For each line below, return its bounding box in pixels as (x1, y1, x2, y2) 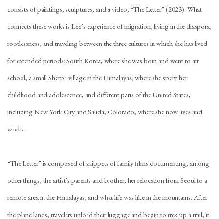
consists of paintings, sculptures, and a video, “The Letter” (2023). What (7, 4, 202, 14)
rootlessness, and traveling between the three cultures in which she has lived (7, 39, 207, 48)
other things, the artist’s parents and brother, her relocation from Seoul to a (7, 175, 207, 185)
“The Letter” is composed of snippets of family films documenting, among (7, 158, 209, 168)
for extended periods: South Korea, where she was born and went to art (7, 56, 199, 65)
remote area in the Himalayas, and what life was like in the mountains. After (7, 193, 207, 202)
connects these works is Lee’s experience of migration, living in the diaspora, (7, 22, 212, 31)
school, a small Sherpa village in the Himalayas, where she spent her (7, 73, 187, 82)
